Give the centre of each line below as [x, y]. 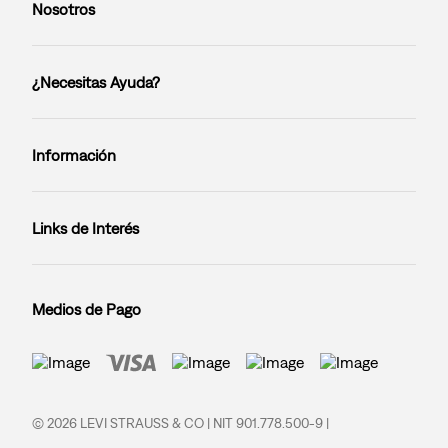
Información [74, 155]
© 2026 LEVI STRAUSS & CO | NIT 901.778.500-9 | [180, 422]
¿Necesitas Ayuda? [96, 82]
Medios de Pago [86, 309]
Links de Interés [85, 228]
